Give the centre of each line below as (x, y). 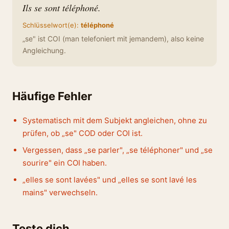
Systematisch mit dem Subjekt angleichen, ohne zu (115, 120)
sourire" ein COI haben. (65, 163)
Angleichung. (44, 50)
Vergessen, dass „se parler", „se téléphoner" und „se (118, 150)
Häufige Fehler (52, 96)
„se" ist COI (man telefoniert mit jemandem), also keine (113, 39)
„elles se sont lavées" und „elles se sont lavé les (110, 180)
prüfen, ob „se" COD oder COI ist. (83, 133)
